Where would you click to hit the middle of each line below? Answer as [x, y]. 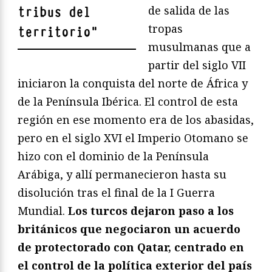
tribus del [54, 12]
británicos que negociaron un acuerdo [129, 229]
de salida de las [189, 10]
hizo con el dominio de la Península [113, 156]
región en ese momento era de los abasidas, [136, 120]
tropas [165, 29]
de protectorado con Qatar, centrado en [131, 247]
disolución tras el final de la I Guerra [116, 192]
